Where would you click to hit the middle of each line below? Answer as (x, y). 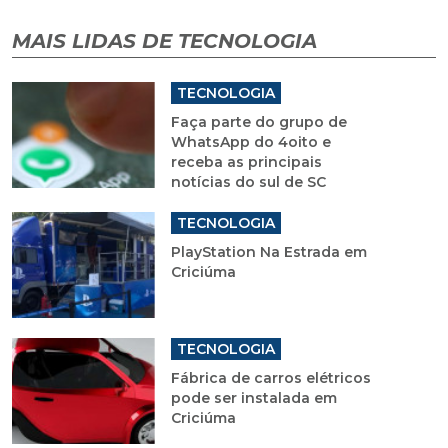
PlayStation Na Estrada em (268, 251)
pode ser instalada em (253, 397)
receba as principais (246, 161)
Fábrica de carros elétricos (270, 377)
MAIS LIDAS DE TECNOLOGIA (164, 40)
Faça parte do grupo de (258, 121)
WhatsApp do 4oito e (250, 141)
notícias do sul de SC (248, 181)
